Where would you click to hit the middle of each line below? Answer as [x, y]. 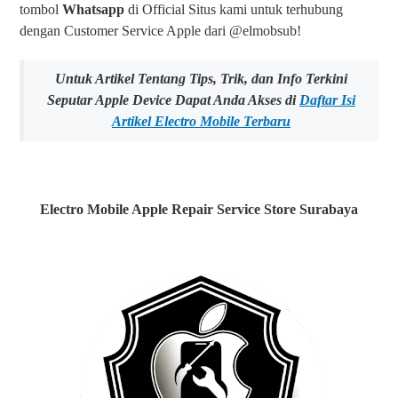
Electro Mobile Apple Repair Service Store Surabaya [199, 210]
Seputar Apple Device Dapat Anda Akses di [173, 100]
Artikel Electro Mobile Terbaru [201, 122]
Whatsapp [93, 10]
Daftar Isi [327, 100]
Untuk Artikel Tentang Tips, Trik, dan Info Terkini [201, 79]
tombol [41, 10]
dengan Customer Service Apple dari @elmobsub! [160, 31]
